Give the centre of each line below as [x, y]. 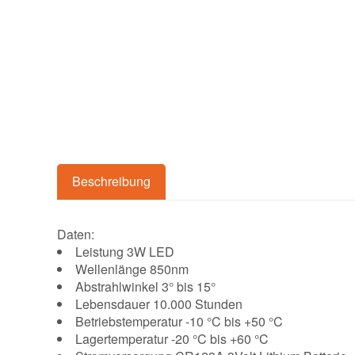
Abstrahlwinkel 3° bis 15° [145, 286]
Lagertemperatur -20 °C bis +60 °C [172, 338]
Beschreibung [112, 181]
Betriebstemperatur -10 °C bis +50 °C [179, 321]
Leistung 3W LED [125, 251]
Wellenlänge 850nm [132, 269]
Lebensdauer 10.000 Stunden [159, 303]
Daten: [76, 234]
